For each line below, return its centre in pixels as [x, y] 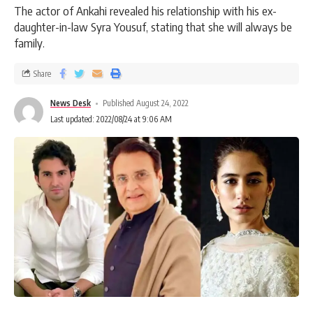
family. [29, 43]
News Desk [71, 103]
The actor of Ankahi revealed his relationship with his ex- [145, 11]
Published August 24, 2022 [146, 103]
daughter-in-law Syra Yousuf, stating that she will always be [153, 27]
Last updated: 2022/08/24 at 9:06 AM [111, 119]
